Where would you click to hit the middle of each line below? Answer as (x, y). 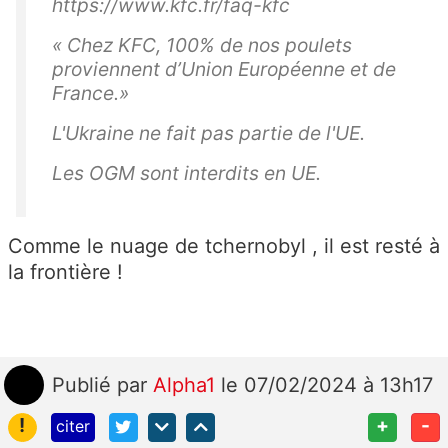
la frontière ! (65, 272)
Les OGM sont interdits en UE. (186, 173)
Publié (84, 385)
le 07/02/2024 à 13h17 (327, 385)
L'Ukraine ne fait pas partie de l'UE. (208, 133)
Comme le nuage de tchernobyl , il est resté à (224, 246)
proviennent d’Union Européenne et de (224, 69)
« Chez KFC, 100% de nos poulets (202, 45)
